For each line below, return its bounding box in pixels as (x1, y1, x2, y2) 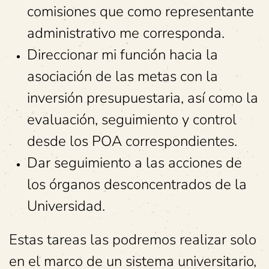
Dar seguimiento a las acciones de (27, 153, 242, 172)
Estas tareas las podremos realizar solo (9, 230, 256, 249)
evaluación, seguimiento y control (27, 110, 237, 129)
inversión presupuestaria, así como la (27, 88, 258, 107)
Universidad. (27, 196, 105, 216)
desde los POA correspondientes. (27, 131, 237, 151)
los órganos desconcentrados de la (27, 175, 247, 194)
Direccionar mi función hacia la (27, 45, 218, 64)
